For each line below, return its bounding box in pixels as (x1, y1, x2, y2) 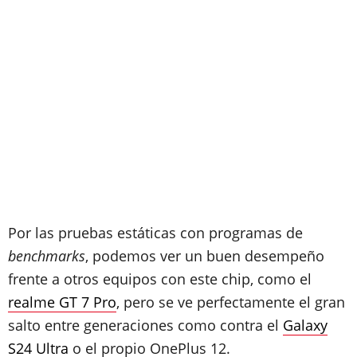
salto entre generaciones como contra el (8, 316, 283, 335)
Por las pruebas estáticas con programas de (8, 223, 303, 242)
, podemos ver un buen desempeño (85, 246, 324, 265)
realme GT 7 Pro (8, 292, 116, 312)
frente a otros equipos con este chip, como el (8, 269, 312, 288)
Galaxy (283, 316, 328, 335)
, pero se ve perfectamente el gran (116, 292, 345, 312)
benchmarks (8, 246, 85, 265)
